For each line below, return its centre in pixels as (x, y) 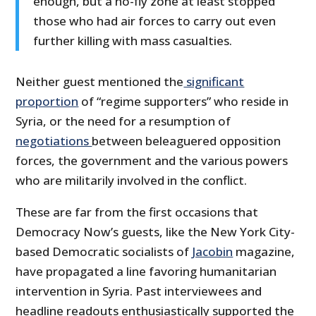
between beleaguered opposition (187, 141)
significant (214, 82)
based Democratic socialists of (104, 252)
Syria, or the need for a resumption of (123, 121)
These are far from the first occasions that (137, 212)
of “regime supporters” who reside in (184, 102)
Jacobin (213, 252)
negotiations (54, 141)
